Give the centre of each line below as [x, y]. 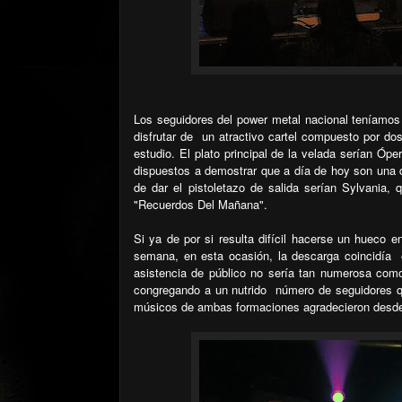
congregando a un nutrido [203, 289]
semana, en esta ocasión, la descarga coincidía [265, 255]
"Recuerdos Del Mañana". [201, 204]
